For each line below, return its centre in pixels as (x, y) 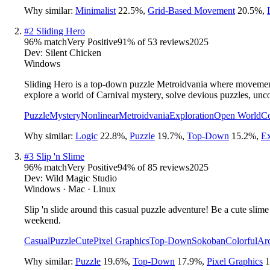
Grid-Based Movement (191, 10)
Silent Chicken (73, 52)
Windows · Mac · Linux (70, 189)
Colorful (241, 240)
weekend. (42, 220)
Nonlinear (100, 115)
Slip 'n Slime (60, 156)
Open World (237, 115)
